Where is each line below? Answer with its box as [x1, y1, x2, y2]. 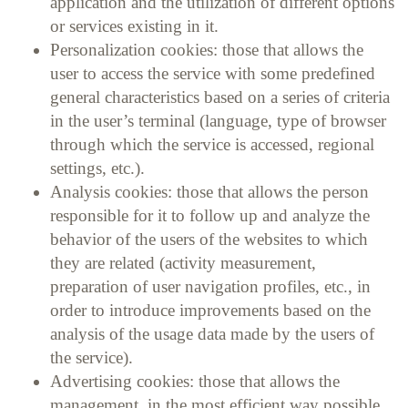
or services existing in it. [50, 15, 223, 36]
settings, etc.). [50, 158, 149, 178]
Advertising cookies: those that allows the [50, 371, 340, 391]
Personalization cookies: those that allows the [50, 39, 363, 59]
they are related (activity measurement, [50, 252, 316, 272]
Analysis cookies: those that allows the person [50, 181, 369, 201]
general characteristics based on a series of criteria [50, 87, 390, 107]
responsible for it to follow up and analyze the [50, 205, 370, 225]
